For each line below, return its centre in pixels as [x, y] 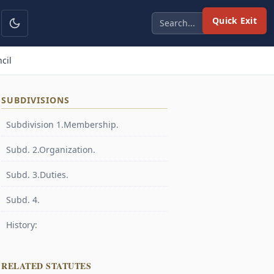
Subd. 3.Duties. [37, 175]
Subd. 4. [23, 200]
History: [22, 225]
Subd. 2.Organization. [51, 150]
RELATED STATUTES [46, 266]
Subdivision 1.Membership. [62, 124]
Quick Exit [235, 20]
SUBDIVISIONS [35, 100]
